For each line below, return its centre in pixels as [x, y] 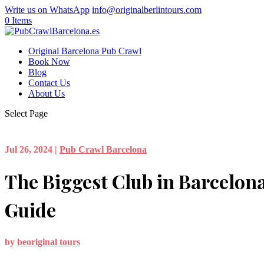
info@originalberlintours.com [147, 10]
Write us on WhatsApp [47, 10]
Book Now [49, 62]
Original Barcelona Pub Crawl [85, 51]
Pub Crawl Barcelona [103, 149]
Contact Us [49, 83]
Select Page [26, 113]
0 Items [18, 20]
